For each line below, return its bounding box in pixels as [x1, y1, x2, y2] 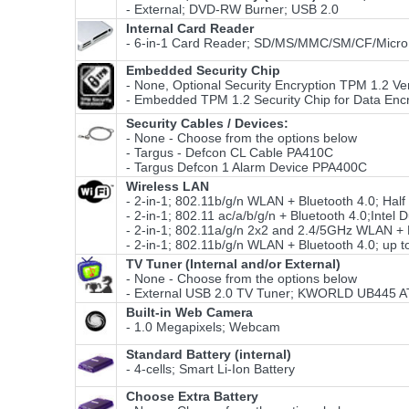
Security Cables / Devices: [126, 116, 288, 131]
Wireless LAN [126, 179, 209, 194]
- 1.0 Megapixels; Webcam [119, 320, 280, 335]
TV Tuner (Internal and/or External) [126, 257, 341, 272]
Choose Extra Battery [126, 389, 258, 404]
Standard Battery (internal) [126, 347, 291, 362]
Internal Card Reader [126, 21, 254, 37]
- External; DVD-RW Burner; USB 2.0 [119, 2, 339, 17]
